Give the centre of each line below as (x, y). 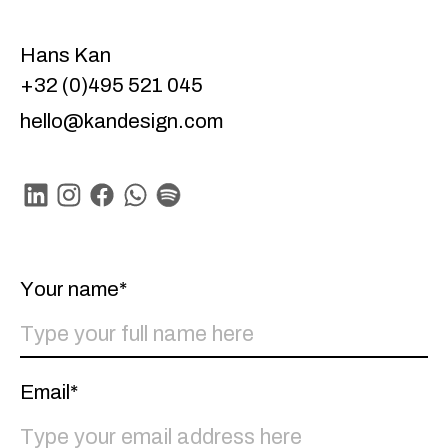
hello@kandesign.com (121, 120)
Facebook (136, 220)
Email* (48, 391)
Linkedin (61, 220)
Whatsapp (169, 220)
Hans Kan (65, 54)
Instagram (103, 220)
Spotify (188, 220)
